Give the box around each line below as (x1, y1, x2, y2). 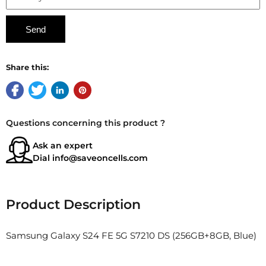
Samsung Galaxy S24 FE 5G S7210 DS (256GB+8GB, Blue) (6, 230, 256, 242)
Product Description (6, 197, 141, 213)
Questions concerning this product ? (6, 118, 165, 128)
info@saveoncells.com (52, 152, 148, 163)
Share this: (6, 62, 49, 72)
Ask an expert (33, 140, 93, 151)
